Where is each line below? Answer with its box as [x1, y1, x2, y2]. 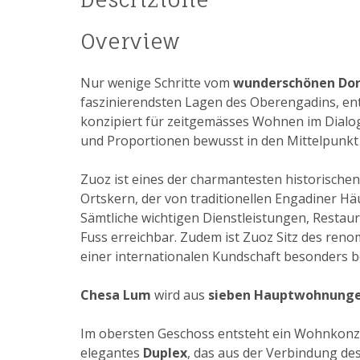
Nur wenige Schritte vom [80, 74, 233, 92]
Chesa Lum [80, 286, 151, 305]
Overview [80, 28, 180, 55]
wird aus [151, 286, 208, 305]
